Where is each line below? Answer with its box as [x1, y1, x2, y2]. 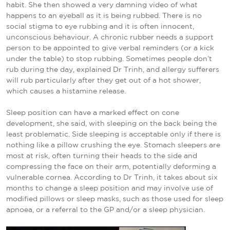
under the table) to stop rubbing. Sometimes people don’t [6, 55, 212, 62]
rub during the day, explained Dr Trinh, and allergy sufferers [6, 66, 219, 73]
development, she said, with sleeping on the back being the [6, 120, 217, 127]
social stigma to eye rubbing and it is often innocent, [6, 23, 194, 30]
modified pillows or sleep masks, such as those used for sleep [6, 196, 223, 202]
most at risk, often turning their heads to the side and [6, 152, 197, 159]
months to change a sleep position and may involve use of [6, 185, 213, 191]
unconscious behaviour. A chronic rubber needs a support [6, 34, 214, 41]
